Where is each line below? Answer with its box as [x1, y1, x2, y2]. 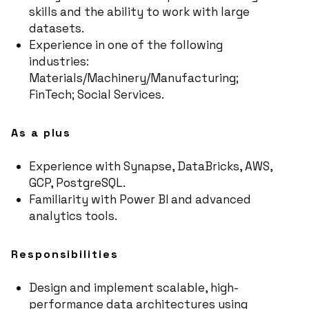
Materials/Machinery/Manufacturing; [28, 70, 239, 86]
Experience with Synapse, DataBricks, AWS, [28, 159, 272, 174]
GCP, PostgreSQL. [28, 175, 126, 190]
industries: [28, 54, 89, 69]
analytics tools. [28, 208, 117, 223]
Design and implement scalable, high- [28, 280, 239, 295]
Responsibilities [11, 247, 119, 261]
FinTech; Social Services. [28, 87, 164, 102]
